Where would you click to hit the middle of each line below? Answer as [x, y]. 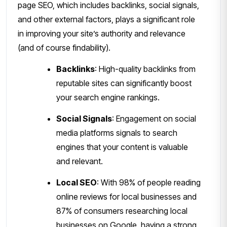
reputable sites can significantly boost [124, 83]
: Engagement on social [154, 119]
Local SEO [77, 183]
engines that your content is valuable [122, 147]
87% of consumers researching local [122, 211]
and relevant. [80, 161]
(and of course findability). [64, 48]
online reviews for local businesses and [126, 197]
